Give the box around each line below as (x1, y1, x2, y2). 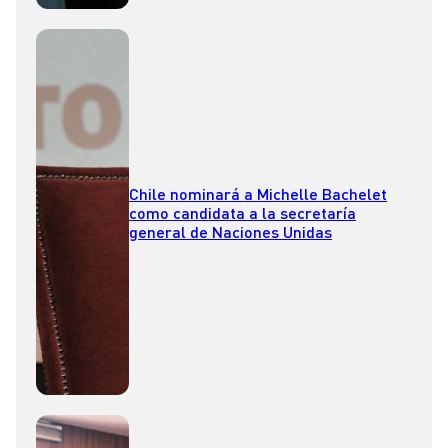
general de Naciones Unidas (129, 221, 332, 241)
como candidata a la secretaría (129, 202, 356, 222)
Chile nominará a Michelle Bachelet (129, 183, 387, 203)
